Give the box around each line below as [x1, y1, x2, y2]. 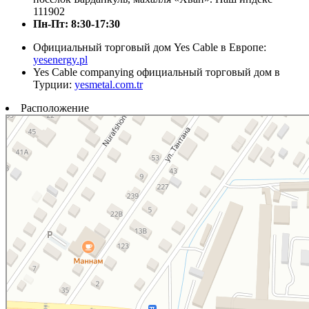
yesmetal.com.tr [74, 79, 143, 91]
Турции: [33, 79, 74, 91]
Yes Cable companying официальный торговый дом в [33, 66, 280, 79]
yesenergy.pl [33, 54, 88, 66]
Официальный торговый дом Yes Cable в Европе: [33, 41, 266, 54]
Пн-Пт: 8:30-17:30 [33, 18, 120, 30]
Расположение [21, 102, 89, 114]
